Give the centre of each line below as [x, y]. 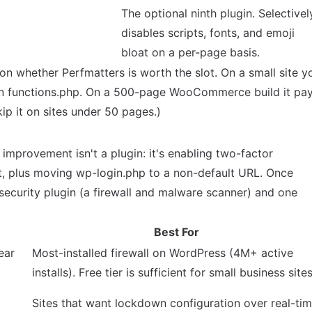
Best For [176, 232]
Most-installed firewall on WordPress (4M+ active [163, 253]
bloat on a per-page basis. [190, 52]
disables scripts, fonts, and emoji [208, 33]
